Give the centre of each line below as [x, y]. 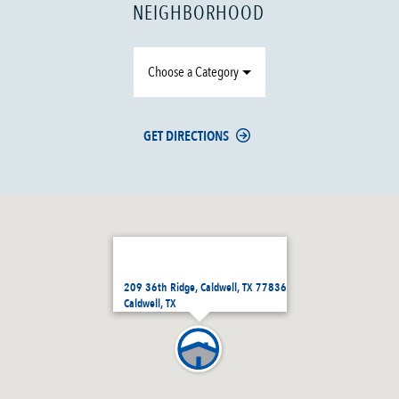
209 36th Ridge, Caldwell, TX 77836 [205, 288]
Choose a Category [194, 73]
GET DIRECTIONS [187, 137]
